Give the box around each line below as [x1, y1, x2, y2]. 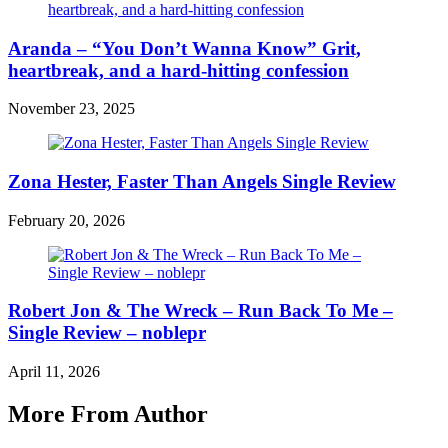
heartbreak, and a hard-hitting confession [8, 59, 349, 81]
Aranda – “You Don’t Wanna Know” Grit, [8, 37, 361, 59]
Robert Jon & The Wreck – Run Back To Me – [8, 300, 393, 322]
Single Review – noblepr [8, 322, 206, 344]
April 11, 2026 [8, 363, 100, 381]
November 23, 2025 [8, 100, 135, 118]
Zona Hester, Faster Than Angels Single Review [8, 171, 396, 192]
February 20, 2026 [8, 211, 125, 229]
